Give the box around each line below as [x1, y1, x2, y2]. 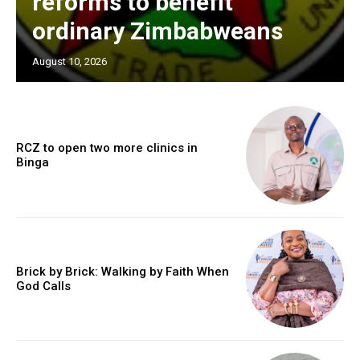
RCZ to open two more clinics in [16, 141, 198, 156]
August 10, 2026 [32, 55, 107, 68]
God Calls [16, 278, 74, 293]
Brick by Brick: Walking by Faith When [16, 264, 229, 279]
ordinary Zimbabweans [32, 17, 283, 46]
